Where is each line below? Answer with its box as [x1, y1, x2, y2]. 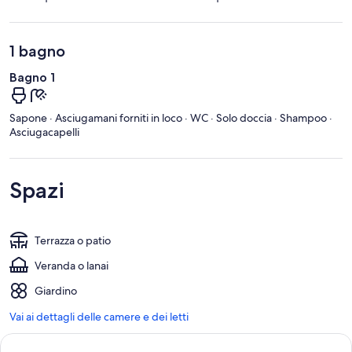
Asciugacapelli [9, 124, 79, 139]
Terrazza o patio [35, 233, 111, 247]
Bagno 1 [9, 69, 55, 85]
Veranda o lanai [35, 258, 108, 273]
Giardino [35, 283, 77, 298]
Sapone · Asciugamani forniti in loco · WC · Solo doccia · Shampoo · [9, 110, 332, 125]
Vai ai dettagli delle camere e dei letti [9, 309, 189, 324]
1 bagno [9, 41, 65, 60]
